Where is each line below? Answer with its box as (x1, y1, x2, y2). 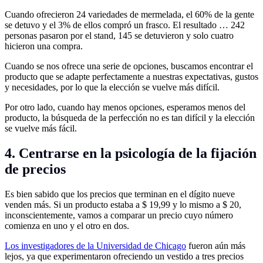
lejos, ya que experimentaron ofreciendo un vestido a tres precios (5, 251, 244, 262)
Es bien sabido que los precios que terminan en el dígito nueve (5, 189, 235, 200)
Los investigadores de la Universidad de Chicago (5, 241, 186, 251)
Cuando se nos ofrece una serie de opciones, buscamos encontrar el (5, 61, 253, 72)
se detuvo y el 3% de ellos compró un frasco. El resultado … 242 (5, 20, 245, 31)
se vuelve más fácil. (5, 123, 77, 134)
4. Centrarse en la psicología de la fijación (5, 146, 257, 161)
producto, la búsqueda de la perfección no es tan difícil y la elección (5, 113, 255, 123)
